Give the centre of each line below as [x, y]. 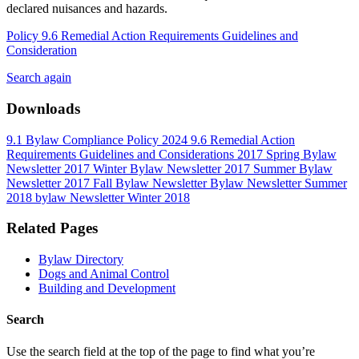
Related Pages [52, 228]
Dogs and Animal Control [104, 274]
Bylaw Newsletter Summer [277, 183]
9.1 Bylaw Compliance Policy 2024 [97, 139]
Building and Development [107, 288]
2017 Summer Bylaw [277, 168]
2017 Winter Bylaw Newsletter [141, 168]
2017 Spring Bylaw [285, 154]
